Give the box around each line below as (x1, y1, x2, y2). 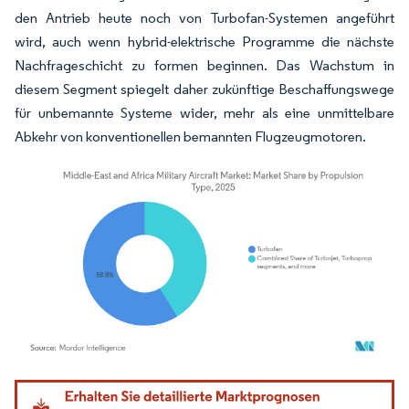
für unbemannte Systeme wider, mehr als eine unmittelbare (15, 103, 394, 121)
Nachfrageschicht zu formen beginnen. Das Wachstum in (15, 56, 394, 74)
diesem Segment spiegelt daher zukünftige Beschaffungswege (15, 79, 394, 98)
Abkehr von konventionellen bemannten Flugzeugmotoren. (15, 127, 366, 145)
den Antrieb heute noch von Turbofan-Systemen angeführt (15, 8, 394, 26)
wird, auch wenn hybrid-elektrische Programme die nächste (15, 32, 394, 50)
